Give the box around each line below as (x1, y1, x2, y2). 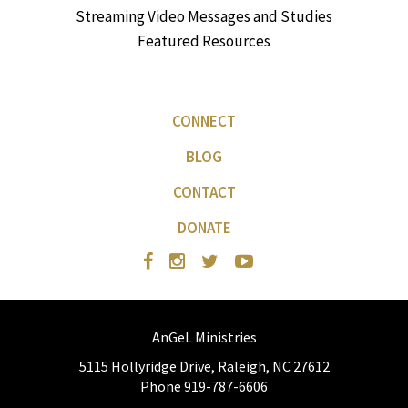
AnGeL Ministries (151, 328, 257, 347)
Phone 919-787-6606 (140, 377, 268, 396)
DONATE (177, 218, 231, 239)
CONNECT (172, 111, 236, 132)
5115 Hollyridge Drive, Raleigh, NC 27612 (78, 357, 330, 376)
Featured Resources (138, 31, 270, 52)
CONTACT (172, 182, 236, 203)
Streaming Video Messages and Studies (76, 6, 332, 27)
